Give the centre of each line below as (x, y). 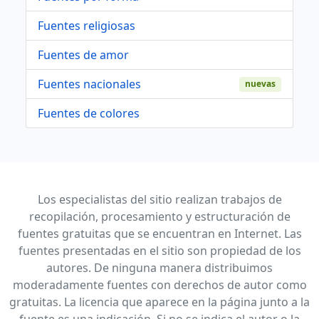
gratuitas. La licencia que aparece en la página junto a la (159, 302)
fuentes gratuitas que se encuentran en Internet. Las (159, 234)
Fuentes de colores (89, 114)
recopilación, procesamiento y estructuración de (159, 217)
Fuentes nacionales (89, 84)
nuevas (261, 84)
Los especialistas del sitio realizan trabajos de (159, 200)
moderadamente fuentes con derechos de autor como (159, 285)
